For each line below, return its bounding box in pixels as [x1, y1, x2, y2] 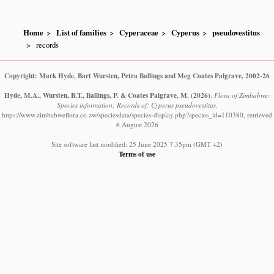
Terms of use [119, 149, 155, 160]
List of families [56, 26, 107, 38]
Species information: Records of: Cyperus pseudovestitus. [56, 100, 218, 110]
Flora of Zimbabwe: [213, 91, 270, 100]
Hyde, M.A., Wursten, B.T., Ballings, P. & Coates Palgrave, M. [4, 90, 189, 101]
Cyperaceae [119, 26, 159, 38]
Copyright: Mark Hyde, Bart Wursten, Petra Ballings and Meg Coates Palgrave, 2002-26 [4, 70, 270, 81]
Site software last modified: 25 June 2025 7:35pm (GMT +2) [51, 139, 223, 149]
